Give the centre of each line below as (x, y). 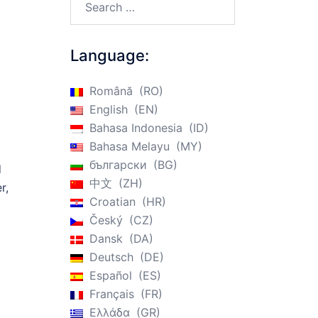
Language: (109, 55)
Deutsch (111, 257)
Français (111, 294)
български (118, 165)
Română (111, 91)
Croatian (112, 202)
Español (110, 275)
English (108, 109)
